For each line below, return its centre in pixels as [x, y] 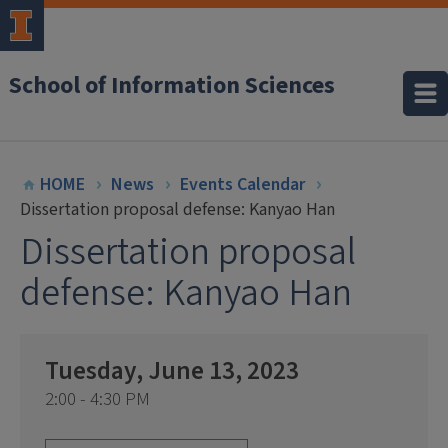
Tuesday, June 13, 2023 [172, 371]
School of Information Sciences [172, 85]
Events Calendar [242, 185]
